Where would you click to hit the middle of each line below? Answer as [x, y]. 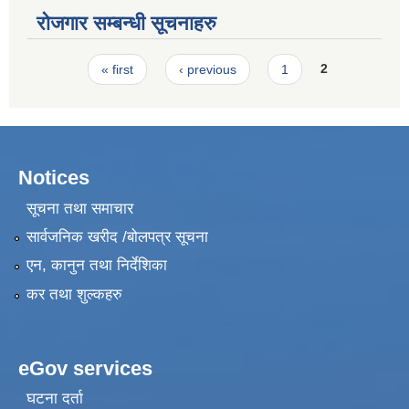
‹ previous [207, 69]
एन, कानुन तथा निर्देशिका [96, 266]
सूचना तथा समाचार [79, 208]
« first [118, 69]
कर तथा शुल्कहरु [74, 294]
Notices [54, 178]
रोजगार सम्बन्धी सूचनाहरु [126, 23]
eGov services [85, 368]
